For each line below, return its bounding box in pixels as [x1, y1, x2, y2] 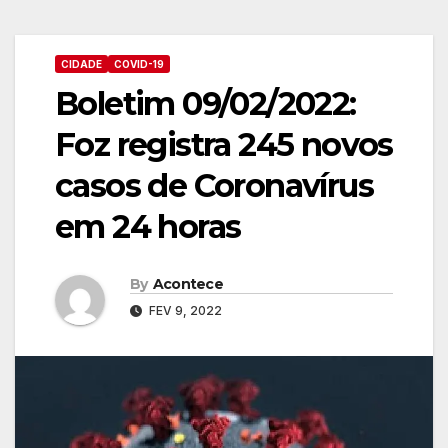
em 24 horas [55, 207, 241, 246]
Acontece [152, 274, 224, 293]
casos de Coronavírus [55, 166, 373, 205]
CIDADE [61, 58, 102, 70]
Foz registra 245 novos [55, 125, 393, 164]
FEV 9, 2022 [146, 302, 222, 318]
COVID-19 [114, 58, 164, 70]
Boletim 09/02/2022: [55, 84, 356, 123]
